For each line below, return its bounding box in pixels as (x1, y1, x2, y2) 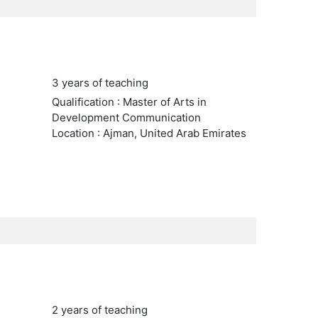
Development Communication (51, 111, 201, 124)
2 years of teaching (51, 303, 148, 317)
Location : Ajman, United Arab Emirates (51, 126, 246, 140)
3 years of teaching (51, 76, 148, 89)
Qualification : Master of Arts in (51, 95, 207, 109)
